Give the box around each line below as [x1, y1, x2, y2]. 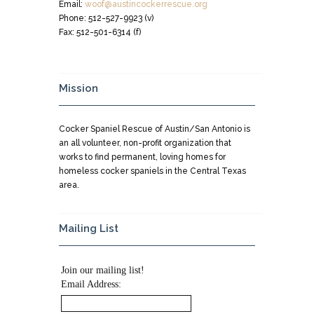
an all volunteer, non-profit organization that [59, 137, 231, 148]
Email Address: [61, 279, 121, 290]
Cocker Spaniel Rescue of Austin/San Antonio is [59, 123, 250, 134]
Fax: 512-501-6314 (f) [59, 27, 141, 38]
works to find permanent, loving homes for [59, 151, 226, 162]
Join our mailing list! [61, 265, 144, 276]
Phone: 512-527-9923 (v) [59, 13, 153, 24]
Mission [59, 82, 98, 95]
